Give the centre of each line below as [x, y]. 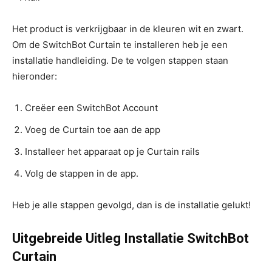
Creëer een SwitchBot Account [91, 107]
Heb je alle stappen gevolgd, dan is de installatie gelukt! [131, 205]
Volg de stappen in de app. [82, 173]
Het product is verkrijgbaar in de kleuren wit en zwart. [128, 29]
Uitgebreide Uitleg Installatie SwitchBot [131, 238]
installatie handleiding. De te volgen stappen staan [120, 60]
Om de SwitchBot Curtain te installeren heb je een [120, 44]
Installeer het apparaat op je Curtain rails [112, 151]
